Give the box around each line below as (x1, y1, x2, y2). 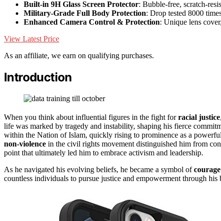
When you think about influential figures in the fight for (4, 112, 178, 121)
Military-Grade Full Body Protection (24, 9, 146, 18)
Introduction (4, 70, 72, 85)
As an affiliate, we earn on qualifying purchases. (4, 51, 154, 60)
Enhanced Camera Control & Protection (24, 18, 160, 27)
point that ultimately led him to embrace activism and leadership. (4, 148, 203, 157)
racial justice (178, 112, 220, 121)
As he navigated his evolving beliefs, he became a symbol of (4, 165, 194, 174)
